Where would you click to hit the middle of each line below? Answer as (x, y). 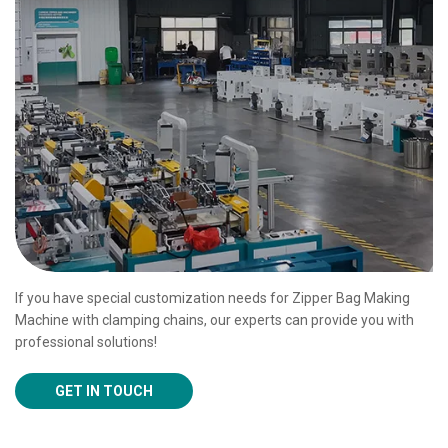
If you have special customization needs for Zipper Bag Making (212, 297)
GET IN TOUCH (104, 390)
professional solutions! (86, 341)
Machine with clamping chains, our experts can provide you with (214, 319)
